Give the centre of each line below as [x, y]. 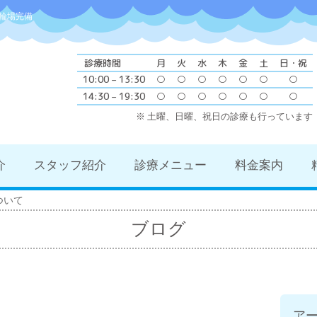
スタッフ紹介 [70, 166]
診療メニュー [171, 166]
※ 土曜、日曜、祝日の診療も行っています [224, 117]
